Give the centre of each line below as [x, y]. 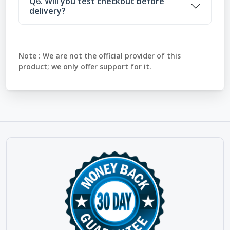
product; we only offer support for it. [85, 66]
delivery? [47, 11]
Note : [30, 56]
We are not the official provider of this [111, 56]
